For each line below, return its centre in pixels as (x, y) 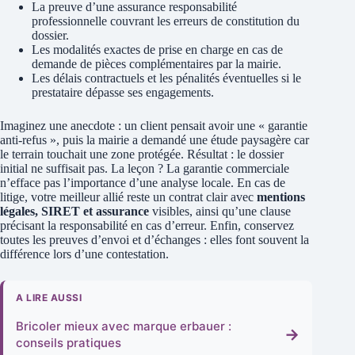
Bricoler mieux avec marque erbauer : (124, 326)
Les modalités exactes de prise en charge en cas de (157, 50)
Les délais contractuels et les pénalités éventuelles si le (166, 78)
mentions (281, 197)
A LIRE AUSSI (49, 298)
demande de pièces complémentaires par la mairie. (157, 64)
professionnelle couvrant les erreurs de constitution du (166, 21)
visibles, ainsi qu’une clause (220, 212)
